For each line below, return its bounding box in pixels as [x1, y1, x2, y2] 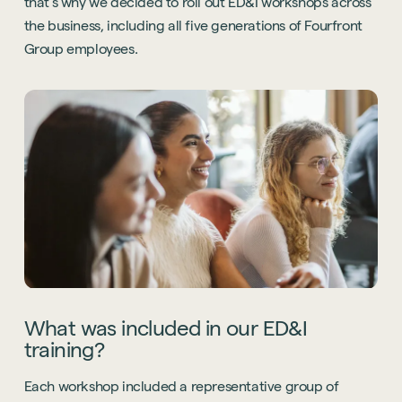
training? [23, 336, 105, 362]
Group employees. [23, 41, 138, 57]
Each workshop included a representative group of [23, 378, 339, 394]
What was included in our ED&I [23, 315, 308, 340]
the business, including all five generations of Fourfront [23, 18, 363, 33]
